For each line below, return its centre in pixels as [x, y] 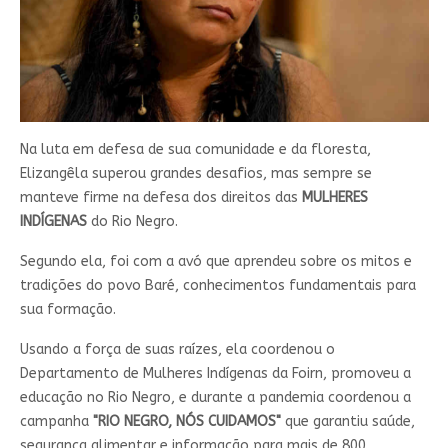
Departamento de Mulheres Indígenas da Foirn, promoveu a [215, 374]
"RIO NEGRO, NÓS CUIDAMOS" [186, 422]
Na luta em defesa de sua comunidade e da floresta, [195, 150]
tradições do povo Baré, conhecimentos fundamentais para [217, 286]
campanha [56, 422]
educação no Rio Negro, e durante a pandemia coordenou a [215, 398]
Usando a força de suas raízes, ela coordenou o [177, 350]
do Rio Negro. [132, 222]
